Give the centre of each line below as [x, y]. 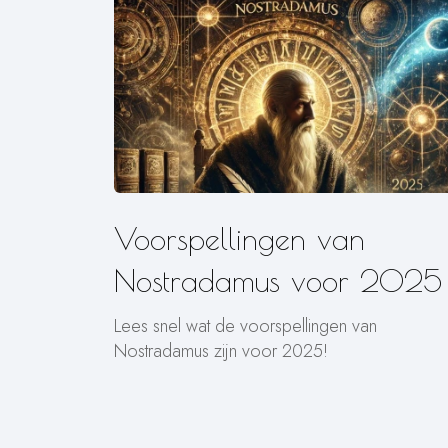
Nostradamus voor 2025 [278, 280]
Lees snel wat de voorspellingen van [245, 325]
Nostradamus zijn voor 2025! [221, 350]
